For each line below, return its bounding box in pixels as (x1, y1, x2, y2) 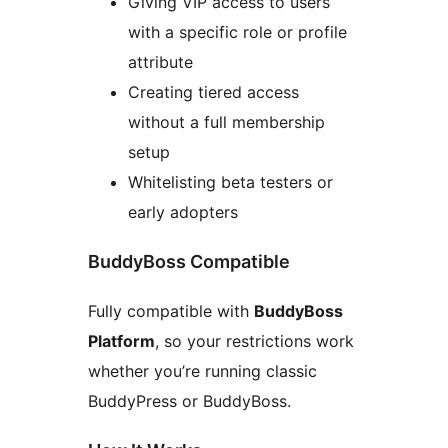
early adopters (128, 202, 238, 223)
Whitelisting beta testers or (128, 172, 333, 193)
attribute (128, 52, 193, 73)
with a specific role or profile (128, 22, 347, 43)
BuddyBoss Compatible (88, 250, 290, 272)
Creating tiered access (128, 82, 299, 103)
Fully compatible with (88, 300, 254, 321)
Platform (88, 330, 155, 351)
